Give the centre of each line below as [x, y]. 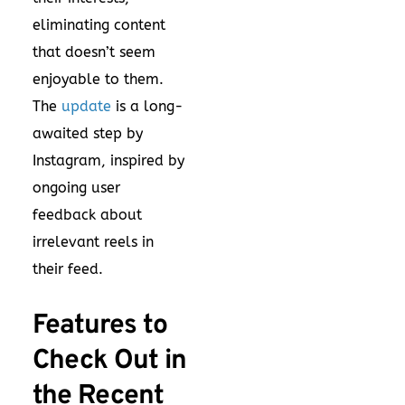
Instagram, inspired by [108, 160]
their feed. [68, 268]
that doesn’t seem [94, 52]
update [86, 106]
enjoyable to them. [98, 79]
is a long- [147, 106]
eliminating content [99, 24]
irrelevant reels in [93, 241]
